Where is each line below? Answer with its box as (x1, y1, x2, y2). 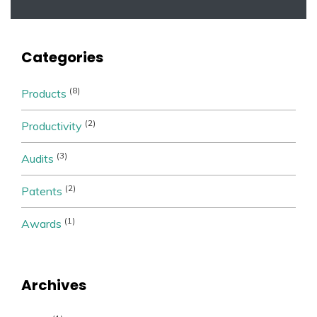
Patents (21, 183, 62, 198)
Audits (21, 151, 54, 166)
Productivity (21, 118, 82, 133)
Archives (21, 275, 86, 295)
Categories (21, 47, 103, 67)
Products (21, 86, 67, 100)
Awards (21, 216, 62, 231)
